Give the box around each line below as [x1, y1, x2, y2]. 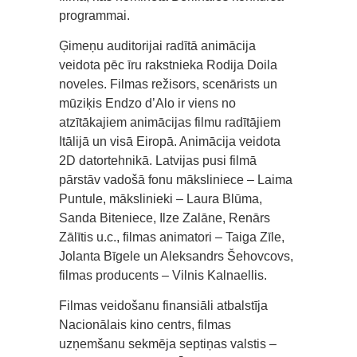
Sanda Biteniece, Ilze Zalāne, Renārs [59, 210, 270, 225]
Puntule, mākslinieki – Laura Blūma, [59, 191, 262, 206]
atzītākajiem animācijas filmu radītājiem [59, 115, 280, 129]
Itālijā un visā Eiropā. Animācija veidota [59, 134, 280, 148]
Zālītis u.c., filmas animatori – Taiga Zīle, [59, 229, 284, 244]
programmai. [59, 8, 130, 22]
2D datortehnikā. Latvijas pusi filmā [59, 153, 257, 167]
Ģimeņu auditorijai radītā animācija [59, 38, 256, 53]
